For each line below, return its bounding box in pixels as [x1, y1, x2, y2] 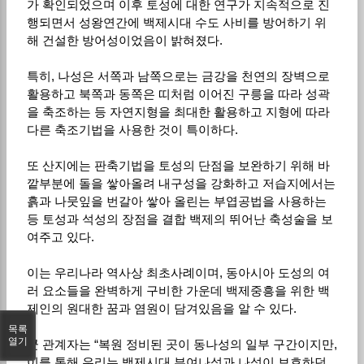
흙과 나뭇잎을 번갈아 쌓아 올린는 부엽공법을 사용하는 [26, 193, 327, 208]
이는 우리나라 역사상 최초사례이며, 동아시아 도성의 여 [26, 265, 330, 279]
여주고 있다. [26, 229, 94, 244]
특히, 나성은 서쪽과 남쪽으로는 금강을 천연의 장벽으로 [26, 68, 330, 83]
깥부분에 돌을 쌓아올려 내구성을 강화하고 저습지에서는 [26, 175, 336, 190]
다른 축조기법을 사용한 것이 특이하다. [26, 122, 238, 136]
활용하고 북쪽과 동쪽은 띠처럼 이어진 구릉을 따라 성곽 [26, 86, 330, 101]
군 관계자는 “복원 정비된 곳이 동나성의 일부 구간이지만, [26, 336, 337, 351]
